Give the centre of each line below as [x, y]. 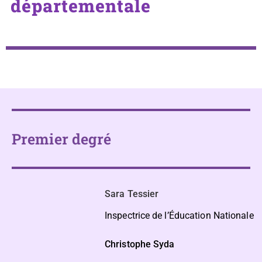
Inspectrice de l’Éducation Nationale [179, 216]
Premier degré [62, 139]
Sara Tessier [132, 194]
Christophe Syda [140, 244]
